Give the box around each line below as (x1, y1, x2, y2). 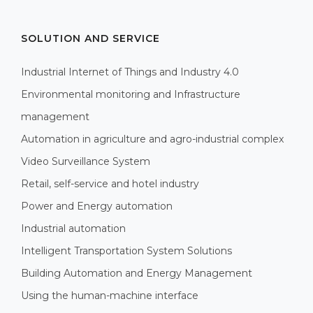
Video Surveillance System (21, 155, 150, 168)
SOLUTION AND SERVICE (21, 32, 160, 45)
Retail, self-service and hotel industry (21, 177, 199, 191)
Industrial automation (21, 222, 126, 235)
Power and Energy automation (21, 200, 173, 213)
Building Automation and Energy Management (21, 267, 252, 280)
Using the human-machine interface (21, 289, 198, 303)
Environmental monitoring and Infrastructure (21, 88, 240, 101)
